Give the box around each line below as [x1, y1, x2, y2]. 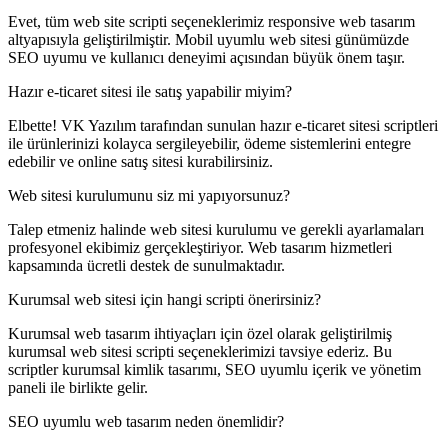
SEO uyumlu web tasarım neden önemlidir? [8, 413, 284, 431]
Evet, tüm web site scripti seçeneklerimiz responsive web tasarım [8, 13, 415, 31]
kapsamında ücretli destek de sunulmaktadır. [8, 257, 285, 275]
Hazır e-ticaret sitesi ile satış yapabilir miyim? [8, 83, 292, 101]
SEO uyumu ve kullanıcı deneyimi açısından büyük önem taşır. [8, 49, 405, 67]
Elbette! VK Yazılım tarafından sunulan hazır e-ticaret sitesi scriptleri [8, 117, 438, 135]
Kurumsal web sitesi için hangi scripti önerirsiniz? [8, 291, 321, 309]
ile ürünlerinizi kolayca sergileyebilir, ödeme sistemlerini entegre [8, 135, 411, 153]
